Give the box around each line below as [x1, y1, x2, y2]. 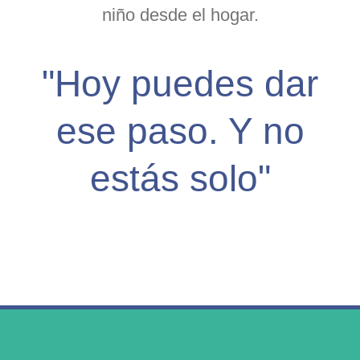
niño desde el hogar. [101, 5, 259, 26]
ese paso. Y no [55, 110, 305, 153]
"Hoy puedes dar [42, 63, 318, 105]
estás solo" [89, 157, 271, 200]
